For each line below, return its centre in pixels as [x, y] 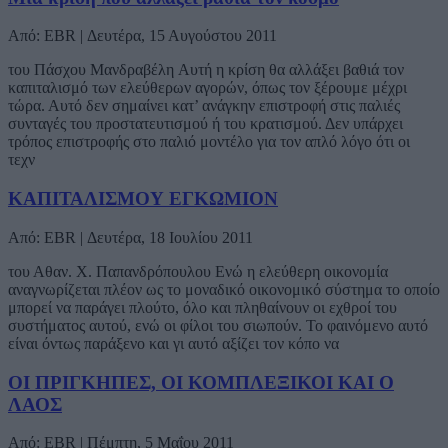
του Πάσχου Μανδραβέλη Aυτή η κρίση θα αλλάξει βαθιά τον [206, 70]
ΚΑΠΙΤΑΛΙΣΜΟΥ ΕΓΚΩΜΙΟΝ [143, 199]
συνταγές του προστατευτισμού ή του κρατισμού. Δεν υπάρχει [205, 124]
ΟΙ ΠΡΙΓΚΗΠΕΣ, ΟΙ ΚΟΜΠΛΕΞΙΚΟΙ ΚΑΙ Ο [201, 382]
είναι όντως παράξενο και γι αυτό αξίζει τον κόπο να [173, 343]
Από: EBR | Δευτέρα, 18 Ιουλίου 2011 [130, 237]
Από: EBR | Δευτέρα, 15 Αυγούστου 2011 [142, 36]
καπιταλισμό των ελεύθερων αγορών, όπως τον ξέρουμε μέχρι [207, 88]
